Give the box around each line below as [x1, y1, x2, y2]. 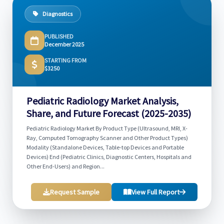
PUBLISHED [44, 32, 73, 40]
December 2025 [44, 40, 84, 48]
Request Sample [50, 187, 99, 196]
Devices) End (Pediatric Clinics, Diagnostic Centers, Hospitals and [26, 153, 191, 160]
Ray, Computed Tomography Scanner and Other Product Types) [26, 134, 188, 141]
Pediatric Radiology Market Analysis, [26, 94, 178, 107]
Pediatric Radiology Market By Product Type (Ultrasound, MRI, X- [26, 124, 187, 132]
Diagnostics [42, 10, 72, 17]
